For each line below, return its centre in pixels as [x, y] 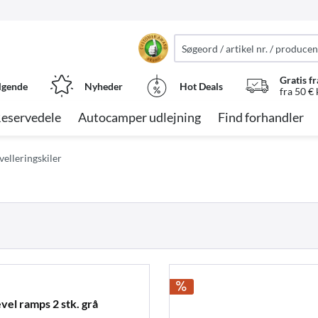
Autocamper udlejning [139, 117]
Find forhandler [261, 117]
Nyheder [104, 86]
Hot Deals [201, 86]
